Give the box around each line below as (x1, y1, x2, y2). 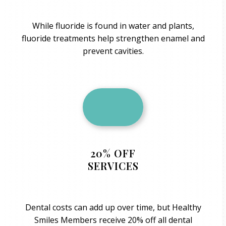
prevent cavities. (82, 45, 144, 56)
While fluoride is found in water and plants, (32, 20, 194, 31)
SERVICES (87, 159, 139, 173)
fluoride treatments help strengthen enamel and (21, 32, 205, 44)
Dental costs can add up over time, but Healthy (25, 201, 201, 213)
